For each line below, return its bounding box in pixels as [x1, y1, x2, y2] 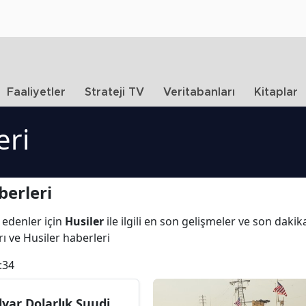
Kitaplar [254, 87, 298, 98]
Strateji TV [85, 87, 144, 98]
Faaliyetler [7, 87, 66, 98]
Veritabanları [163, 87, 235, 98]
